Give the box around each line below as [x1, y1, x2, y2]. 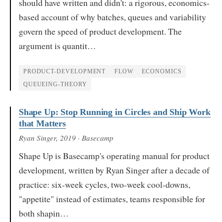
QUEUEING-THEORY [23, 81, 87, 87]
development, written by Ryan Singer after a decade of [19, 164, 210, 176]
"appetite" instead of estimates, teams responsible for [19, 193, 205, 205]
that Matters [19, 118, 66, 128]
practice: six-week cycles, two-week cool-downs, [19, 178, 190, 191]
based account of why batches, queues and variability [19, 11, 206, 23]
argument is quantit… [19, 40, 96, 52]
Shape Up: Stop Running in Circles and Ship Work [19, 107, 211, 117]
